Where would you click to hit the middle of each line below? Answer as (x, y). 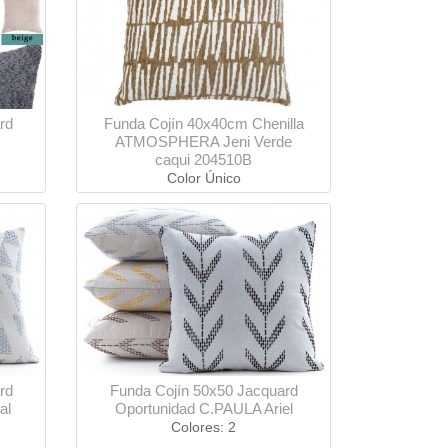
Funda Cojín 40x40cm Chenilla (203, 124)
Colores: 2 (203, 427)
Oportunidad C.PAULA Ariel (203, 409)
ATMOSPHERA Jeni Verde (203, 142)
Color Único (203, 178)
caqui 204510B (203, 160)
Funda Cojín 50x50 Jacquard (203, 391)
